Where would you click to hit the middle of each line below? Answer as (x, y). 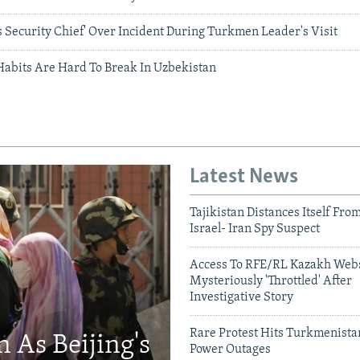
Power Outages (230, 349)
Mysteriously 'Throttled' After (271, 281)
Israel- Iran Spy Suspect (255, 229)
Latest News (244, 178)
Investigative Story (241, 297)
